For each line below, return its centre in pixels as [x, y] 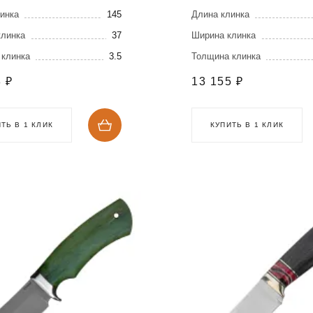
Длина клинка [220, 15]
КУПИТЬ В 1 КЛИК [247, 125]
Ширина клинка [224, 36]
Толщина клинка [226, 57]
